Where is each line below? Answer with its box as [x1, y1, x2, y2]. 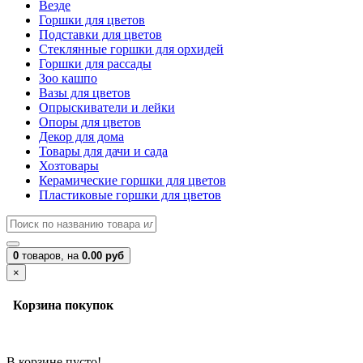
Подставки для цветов [39, 28, 162, 41]
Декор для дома [39, 130, 124, 143]
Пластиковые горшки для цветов [39, 188, 221, 202]
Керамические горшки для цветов [39, 173, 226, 187]
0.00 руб [82, 250, 124, 262]
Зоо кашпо [39, 71, 97, 85]
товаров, [19, 250, 67, 262]
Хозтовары [39, 159, 99, 173]
